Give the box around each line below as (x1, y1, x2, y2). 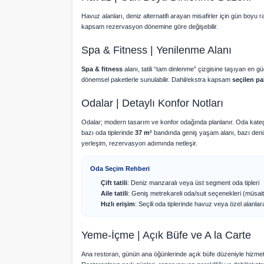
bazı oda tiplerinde (81, 129, 135, 136)
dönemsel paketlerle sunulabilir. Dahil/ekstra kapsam (81, 76, 232, 83)
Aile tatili (101, 190, 128, 197)
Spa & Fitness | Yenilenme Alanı (81, 44, 232, 56)
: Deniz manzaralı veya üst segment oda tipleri (127, 179, 259, 186)
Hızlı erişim (101, 200, 135, 207)
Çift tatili (101, 179, 127, 186)
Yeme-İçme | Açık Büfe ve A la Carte (81, 229, 251, 241)
